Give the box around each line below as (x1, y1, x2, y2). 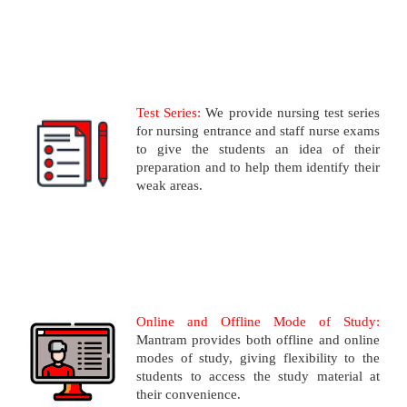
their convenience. (136, 387, 241, 402)
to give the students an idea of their (136, 142, 380, 157)
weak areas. (136, 178, 203, 194)
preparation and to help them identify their (136, 160, 380, 175)
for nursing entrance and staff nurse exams (136, 124, 380, 139)
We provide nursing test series (201, 105, 381, 121)
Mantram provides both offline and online (136, 333, 380, 348)
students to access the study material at (136, 369, 380, 384)
